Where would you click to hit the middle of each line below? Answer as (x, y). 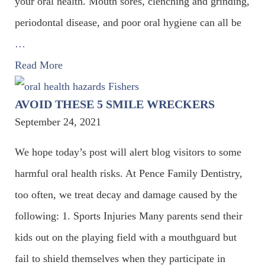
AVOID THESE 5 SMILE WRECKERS (115, 104)
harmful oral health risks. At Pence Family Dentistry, (129, 173)
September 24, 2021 (58, 122)
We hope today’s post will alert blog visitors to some (128, 152)
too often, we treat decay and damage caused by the (126, 194)
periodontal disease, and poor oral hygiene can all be (128, 22)
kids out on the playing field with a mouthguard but (126, 237)
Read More (39, 65)
